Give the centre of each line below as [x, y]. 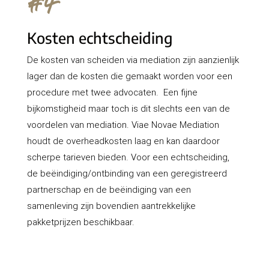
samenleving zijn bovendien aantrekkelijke [111, 206]
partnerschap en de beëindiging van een [109, 190]
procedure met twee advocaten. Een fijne [112, 92]
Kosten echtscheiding [100, 38]
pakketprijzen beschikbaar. [80, 222]
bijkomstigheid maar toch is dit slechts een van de [128, 109]
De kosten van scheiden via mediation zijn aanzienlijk [133, 60]
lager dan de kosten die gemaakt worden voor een [129, 76]
